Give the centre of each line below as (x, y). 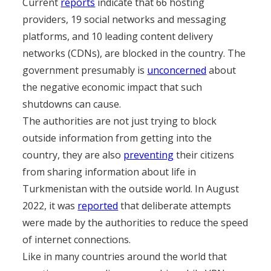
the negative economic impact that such (113, 87)
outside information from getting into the (117, 138)
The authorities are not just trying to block (120, 121)
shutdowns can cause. (72, 104)
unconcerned (177, 70)
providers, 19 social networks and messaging (125, 19)
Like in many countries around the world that (125, 256)
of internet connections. (77, 240)
